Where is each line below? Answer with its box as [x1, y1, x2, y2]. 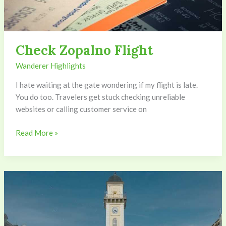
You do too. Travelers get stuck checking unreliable [15, 92, 185, 102]
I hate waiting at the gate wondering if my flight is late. [15, 80, 198, 90]
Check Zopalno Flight [15, 42, 153, 59]
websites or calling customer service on [15, 104, 147, 114]
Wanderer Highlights [15, 61, 86, 71]
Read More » [15, 128, 58, 137]
